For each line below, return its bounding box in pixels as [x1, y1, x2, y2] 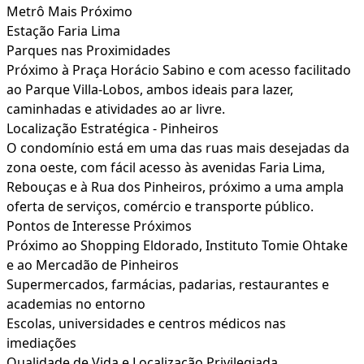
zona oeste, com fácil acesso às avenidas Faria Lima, [6, 158, 325, 177]
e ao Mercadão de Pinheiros [6, 256, 179, 275]
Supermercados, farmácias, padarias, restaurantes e [6, 275, 329, 294]
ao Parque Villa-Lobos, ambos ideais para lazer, [6, 80, 293, 99]
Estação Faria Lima [6, 22, 120, 41]
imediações [6, 334, 76, 353]
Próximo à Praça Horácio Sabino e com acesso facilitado [6, 61, 351, 80]
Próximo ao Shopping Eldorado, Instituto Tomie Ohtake [6, 236, 348, 255]
